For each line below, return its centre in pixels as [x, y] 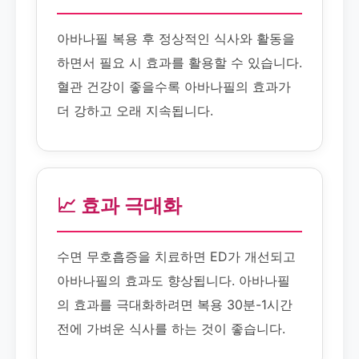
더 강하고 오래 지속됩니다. [135, 111]
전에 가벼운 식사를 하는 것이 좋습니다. [171, 329]
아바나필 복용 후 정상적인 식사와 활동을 [176, 38]
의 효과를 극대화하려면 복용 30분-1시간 [175, 305]
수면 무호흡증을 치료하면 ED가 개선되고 [176, 256]
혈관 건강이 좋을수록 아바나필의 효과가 [174, 87]
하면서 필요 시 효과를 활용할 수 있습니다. [179, 63]
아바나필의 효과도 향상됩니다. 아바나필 [173, 280]
